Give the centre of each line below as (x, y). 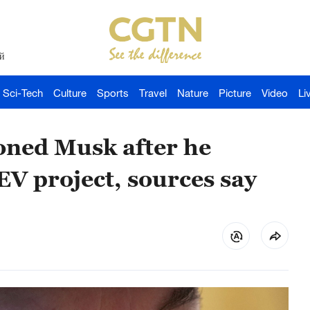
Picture (235, 93)
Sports (113, 93)
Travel (153, 93)
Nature (193, 93)
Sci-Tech (23, 93)
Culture (70, 93)
